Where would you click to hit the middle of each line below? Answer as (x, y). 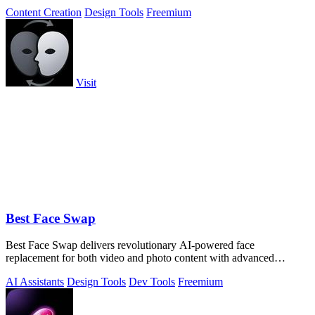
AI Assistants (35, 282)
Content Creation (44, 12)
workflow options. (46, 271)
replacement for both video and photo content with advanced (140, 258)
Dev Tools (152, 282)
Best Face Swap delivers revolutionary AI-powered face (130, 245)
